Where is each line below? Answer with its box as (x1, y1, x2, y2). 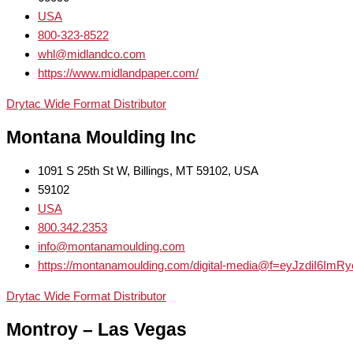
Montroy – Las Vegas (6, 320, 187, 340)
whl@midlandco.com (38, 47, 146, 61)
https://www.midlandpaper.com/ (38, 66, 199, 80)
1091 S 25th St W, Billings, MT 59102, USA (38, 164, 258, 178)
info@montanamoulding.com (38, 240, 185, 254)
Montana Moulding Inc (6, 127, 196, 147)
